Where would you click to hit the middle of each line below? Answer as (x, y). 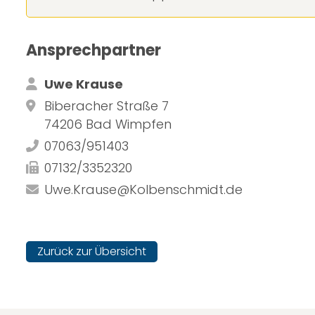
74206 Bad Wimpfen (108, 124)
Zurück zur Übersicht (92, 251)
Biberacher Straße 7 (107, 106)
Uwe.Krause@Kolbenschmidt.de (143, 189)
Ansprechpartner (94, 50)
